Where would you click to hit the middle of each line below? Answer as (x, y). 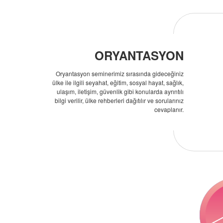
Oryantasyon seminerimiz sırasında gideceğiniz (119, 73)
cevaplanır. (169, 109)
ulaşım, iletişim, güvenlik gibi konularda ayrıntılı (120, 91)
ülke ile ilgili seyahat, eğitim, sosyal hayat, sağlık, (118, 82)
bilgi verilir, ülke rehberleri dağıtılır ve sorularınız (119, 100)
